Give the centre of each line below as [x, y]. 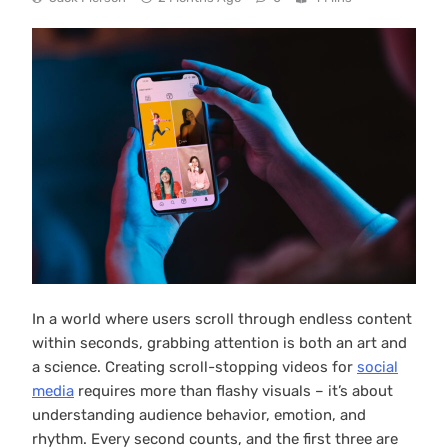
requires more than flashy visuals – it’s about [233, 390]
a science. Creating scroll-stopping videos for [194, 366]
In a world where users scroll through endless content [222, 318]
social [377, 366]
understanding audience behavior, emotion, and [199, 414]
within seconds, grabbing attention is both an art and [219, 342]
